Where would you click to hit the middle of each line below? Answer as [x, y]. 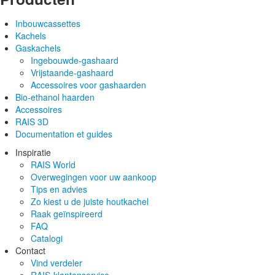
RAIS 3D [32, 121]
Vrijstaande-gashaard [72, 72]
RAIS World [53, 164]
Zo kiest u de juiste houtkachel [90, 201]
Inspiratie [33, 152]
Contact [30, 250]
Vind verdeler [56, 262]
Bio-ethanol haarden [55, 97]
